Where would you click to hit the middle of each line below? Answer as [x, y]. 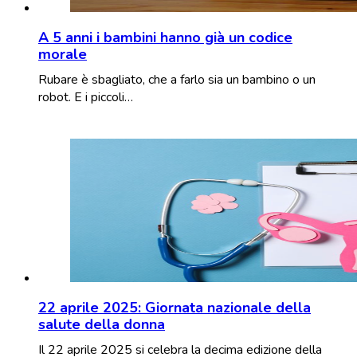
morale [63, 54]
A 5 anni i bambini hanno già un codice [165, 37]
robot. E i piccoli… [86, 97]
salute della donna [102, 324]
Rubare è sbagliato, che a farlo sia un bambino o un [177, 79]
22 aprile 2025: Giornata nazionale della [175, 307]
